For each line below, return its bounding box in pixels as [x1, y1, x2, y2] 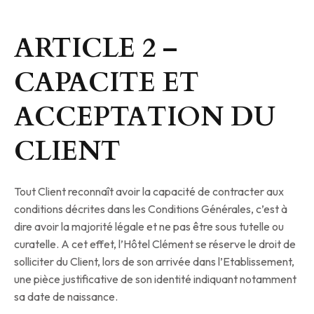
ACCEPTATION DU [14, 99, 275, 136]
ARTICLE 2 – [14, 30, 177, 67]
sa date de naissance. [14, 289, 118, 304]
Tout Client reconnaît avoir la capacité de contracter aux [14, 184, 284, 199]
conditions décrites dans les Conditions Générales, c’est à [14, 202, 287, 217]
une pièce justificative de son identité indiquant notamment [14, 272, 296, 287]
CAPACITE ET [14, 64, 199, 102]
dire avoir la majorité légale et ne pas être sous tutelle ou [14, 219, 284, 234]
